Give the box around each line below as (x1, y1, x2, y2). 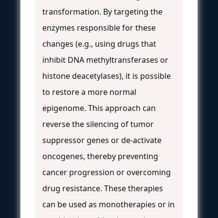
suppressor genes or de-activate (42, 134, 162, 145)
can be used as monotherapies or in (42, 199, 175, 210)
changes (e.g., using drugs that (42, 38, 156, 49)
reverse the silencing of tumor (42, 118, 154, 129)
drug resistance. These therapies (42, 182, 163, 194)
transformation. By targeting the (42, 6, 163, 17)
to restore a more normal (42, 86, 136, 97)
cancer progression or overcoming (42, 166, 171, 178)
